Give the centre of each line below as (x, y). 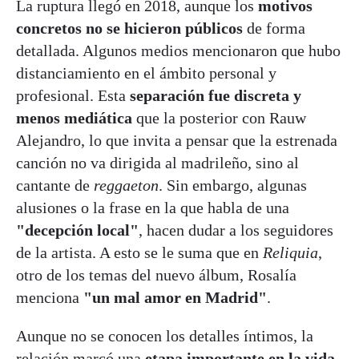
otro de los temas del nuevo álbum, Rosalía (156, 274)
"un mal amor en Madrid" (175, 297)
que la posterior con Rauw (219, 117)
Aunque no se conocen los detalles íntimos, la (165, 335)
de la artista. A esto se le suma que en (139, 252)
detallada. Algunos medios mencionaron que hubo (178, 50)
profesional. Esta (71, 95)
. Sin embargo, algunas (233, 185)
